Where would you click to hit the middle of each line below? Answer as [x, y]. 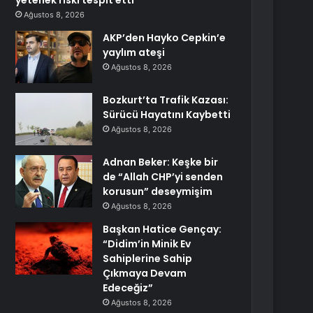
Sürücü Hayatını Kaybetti [167, 115]
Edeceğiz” [128, 288]
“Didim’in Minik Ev [147, 244]
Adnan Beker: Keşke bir [161, 162]
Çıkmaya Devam [145, 273]
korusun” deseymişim [158, 191]
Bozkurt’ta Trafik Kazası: [166, 100]
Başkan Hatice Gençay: [162, 229]
